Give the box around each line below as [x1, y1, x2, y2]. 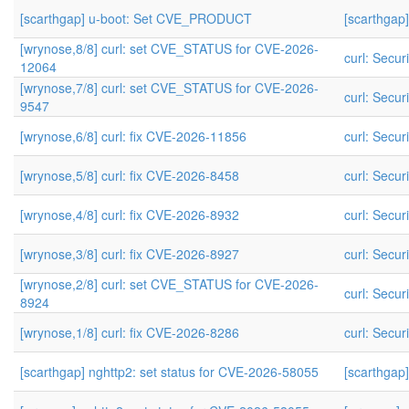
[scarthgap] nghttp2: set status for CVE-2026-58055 [20, 362, 319, 381]
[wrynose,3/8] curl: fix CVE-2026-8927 [20, 245, 239, 263]
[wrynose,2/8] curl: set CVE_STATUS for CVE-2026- [20, 275, 319, 293]
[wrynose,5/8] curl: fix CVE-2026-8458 [20, 166, 239, 184]
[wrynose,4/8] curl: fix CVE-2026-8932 [20, 205, 239, 224]
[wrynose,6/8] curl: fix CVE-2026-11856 [20, 127, 246, 145]
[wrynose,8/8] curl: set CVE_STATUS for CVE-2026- [20, 39, 319, 58]
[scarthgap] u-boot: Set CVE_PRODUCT [20, 9, 252, 27]
